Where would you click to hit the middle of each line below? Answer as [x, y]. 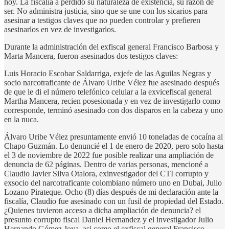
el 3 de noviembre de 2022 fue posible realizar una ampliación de [109, 155]
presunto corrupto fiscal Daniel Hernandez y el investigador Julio [109, 219]
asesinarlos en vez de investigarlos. [60, 29]
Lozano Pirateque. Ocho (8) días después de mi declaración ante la [111, 192]
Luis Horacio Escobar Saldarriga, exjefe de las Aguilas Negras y [108, 73]
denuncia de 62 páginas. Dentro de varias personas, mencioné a [106, 164]
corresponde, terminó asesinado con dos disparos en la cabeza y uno [113, 110]
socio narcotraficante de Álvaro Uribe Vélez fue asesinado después [112, 82]
